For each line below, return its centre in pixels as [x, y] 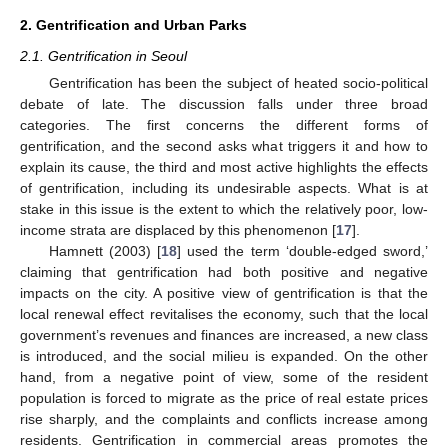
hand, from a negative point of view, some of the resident [224, 377]
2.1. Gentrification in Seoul [103, 55]
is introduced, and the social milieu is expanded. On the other [224, 356]
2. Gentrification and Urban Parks [133, 24]
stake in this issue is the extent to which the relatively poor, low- [224, 209]
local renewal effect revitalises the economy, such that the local [224, 314]
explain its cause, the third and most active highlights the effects [224, 167]
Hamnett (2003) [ [104, 251]
